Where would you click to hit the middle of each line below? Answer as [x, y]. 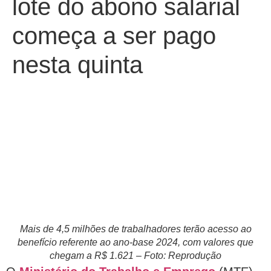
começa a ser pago [114, 36]
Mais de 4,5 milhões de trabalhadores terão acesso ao [135, 229]
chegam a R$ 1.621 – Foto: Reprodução [135, 256]
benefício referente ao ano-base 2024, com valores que [135, 242]
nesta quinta [77, 65]
